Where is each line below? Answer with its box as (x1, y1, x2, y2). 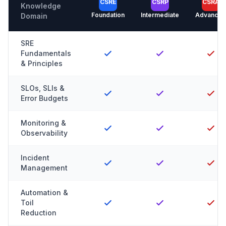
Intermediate (141, 11, 179, 19)
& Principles (21, 59, 63, 68)
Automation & (21, 188, 68, 197)
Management (21, 163, 68, 172)
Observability (21, 129, 68, 137)
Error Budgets (21, 94, 68, 102)
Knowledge (21, 2, 61, 10)
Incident (21, 153, 49, 162)
